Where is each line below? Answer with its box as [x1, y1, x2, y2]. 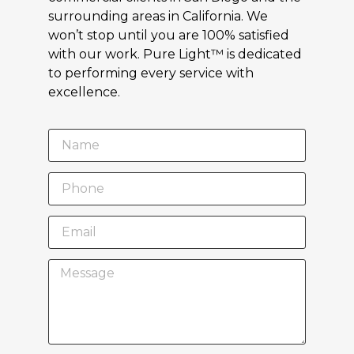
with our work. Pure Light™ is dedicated [48, 46, 302, 62]
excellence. [48, 84, 120, 100]
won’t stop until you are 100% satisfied [48, 27, 289, 43]
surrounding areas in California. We [48, 8, 268, 24]
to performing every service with [48, 65, 254, 81]
